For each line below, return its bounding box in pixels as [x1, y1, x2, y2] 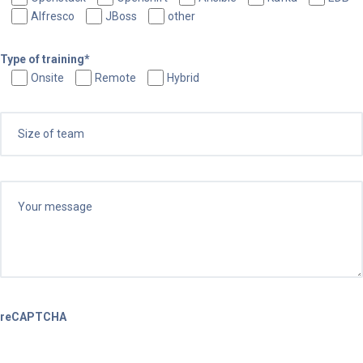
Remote [95, 70, 136, 84]
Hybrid [167, 70, 199, 84]
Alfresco [31, 9, 75, 23]
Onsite [31, 70, 64, 84]
